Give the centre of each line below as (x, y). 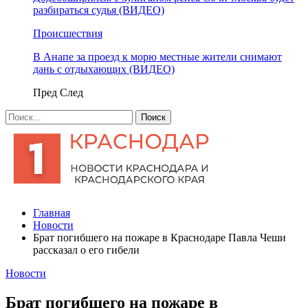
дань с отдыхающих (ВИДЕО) (104, 69)
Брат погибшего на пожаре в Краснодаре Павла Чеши (159, 238)
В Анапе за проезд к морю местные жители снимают (157, 57)
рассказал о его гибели (86, 250)
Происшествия (68, 33)
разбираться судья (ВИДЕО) (99, 10)
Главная (52, 213)
